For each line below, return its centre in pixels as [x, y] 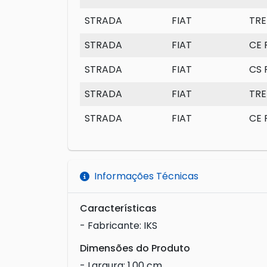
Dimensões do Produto [135, 249]
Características [118, 209]
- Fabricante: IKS [119, 226]
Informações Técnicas [146, 176]
